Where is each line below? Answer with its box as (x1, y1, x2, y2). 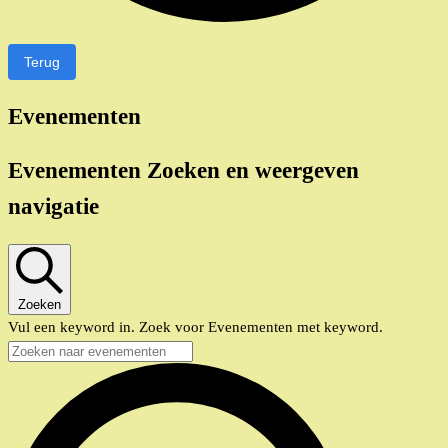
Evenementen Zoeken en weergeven (8, 158, 359, 184)
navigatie (8, 194, 99, 220)
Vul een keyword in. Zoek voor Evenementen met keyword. (8, 319, 383, 336)
